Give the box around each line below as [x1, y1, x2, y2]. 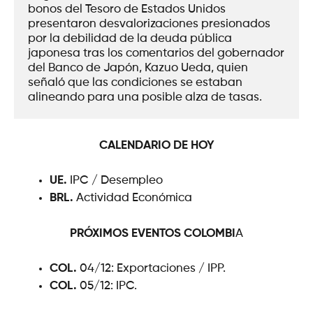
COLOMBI [184, 227, 235, 240]
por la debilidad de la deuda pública [28, 33, 232, 45]
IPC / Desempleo [67, 175, 163, 187]
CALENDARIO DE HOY [99, 139, 214, 152]
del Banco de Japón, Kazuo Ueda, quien [28, 62, 248, 74]
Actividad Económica [73, 192, 192, 204]
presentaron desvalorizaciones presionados [28, 18, 270, 30]
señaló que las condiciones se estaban [28, 77, 242, 89]
